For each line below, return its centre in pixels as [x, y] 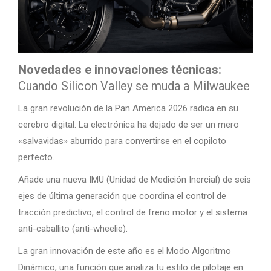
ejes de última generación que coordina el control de [122, 196]
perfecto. [36, 157]
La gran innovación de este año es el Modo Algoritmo [125, 251]
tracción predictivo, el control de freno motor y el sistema [133, 212]
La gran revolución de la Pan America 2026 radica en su [128, 108]
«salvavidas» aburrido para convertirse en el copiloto [122, 141]
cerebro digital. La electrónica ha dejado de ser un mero [129, 125]
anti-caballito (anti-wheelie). [73, 229]
